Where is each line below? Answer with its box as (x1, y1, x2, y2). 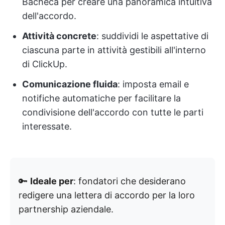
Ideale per (30, 176, 73, 187)
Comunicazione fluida (22, 79, 118, 90)
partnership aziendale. (19, 204, 114, 215)
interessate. (22, 121, 72, 132)
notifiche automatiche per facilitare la (22, 93, 181, 104)
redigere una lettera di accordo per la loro (19, 190, 195, 201)
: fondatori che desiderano (73, 176, 186, 187)
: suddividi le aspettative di (96, 31, 208, 42)
